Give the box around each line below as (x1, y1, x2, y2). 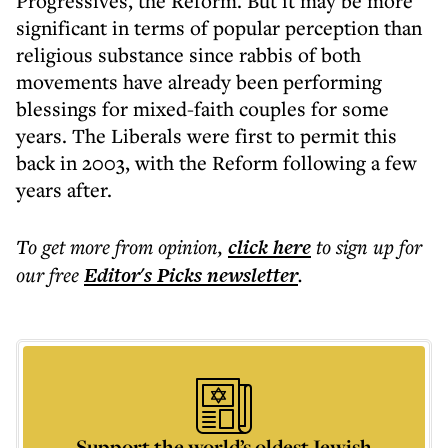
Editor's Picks (84, 261, 202, 289)
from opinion (115, 233, 218, 260)
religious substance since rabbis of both (16, 41, 361, 68)
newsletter (202, 261, 298, 289)
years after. (16, 176, 112, 203)
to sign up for (316, 233, 422, 260)
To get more (16, 233, 115, 260)
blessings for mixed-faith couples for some (16, 95, 389, 122)
